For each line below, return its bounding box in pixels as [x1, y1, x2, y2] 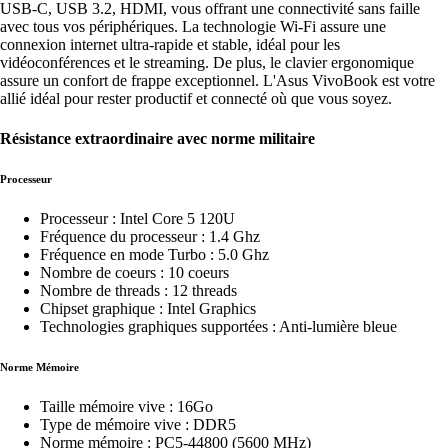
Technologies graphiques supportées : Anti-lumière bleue [40, 317, 397, 335]
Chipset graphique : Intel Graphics [40, 299, 256, 317]
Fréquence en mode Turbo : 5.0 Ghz [40, 245, 269, 263]
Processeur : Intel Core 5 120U [40, 209, 235, 227]
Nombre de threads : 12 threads [40, 281, 237, 299]
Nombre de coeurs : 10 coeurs [40, 263, 229, 281]
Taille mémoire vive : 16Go [40, 397, 213, 415]
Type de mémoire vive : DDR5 [40, 415, 236, 433]
